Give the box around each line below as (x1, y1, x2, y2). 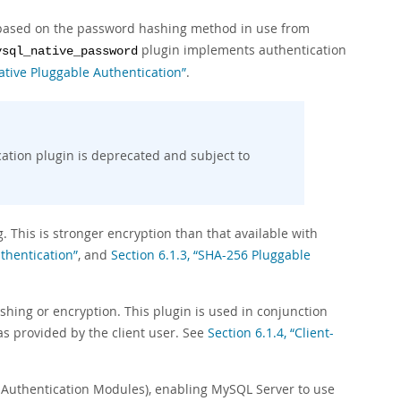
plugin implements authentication (138, 41, 346, 58)
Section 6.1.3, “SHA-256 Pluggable (111, 246, 311, 263)
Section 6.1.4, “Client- (208, 324, 334, 341)
